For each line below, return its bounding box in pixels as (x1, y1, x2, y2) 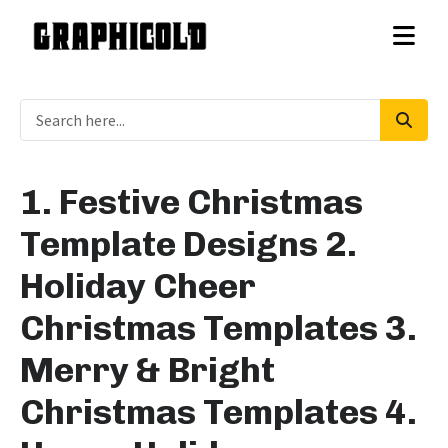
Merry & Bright (20, 349, 275, 391)
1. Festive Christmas (20, 181, 363, 223)
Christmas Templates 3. (20, 307, 417, 349)
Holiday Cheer (20, 265, 256, 307)
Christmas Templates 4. (20, 391, 417, 433)
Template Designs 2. (20, 223, 357, 265)
